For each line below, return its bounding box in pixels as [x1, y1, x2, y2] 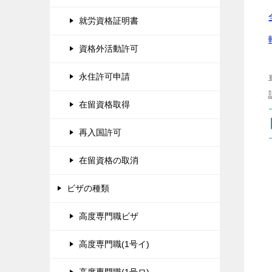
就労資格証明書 [79, 16, 138, 25]
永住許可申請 [79, 72, 130, 81]
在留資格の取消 [79, 155, 138, 165]
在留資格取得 [79, 100, 130, 109]
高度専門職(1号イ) [79, 239, 149, 249]
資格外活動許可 [79, 44, 138, 53]
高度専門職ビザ [79, 211, 138, 221]
